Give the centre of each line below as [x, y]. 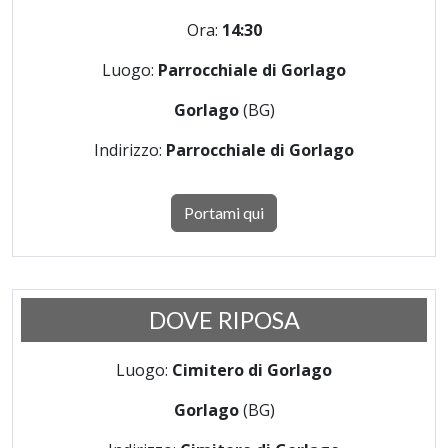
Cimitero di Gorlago [252, 370]
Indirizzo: [130, 150]
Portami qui [224, 212]
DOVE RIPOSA [224, 320]
